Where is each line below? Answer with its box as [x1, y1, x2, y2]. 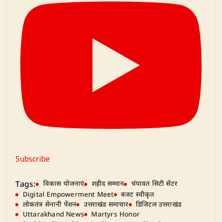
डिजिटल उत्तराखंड [135, 200, 181, 209]
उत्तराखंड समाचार [83, 200, 129, 209]
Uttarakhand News [22, 210, 84, 219]
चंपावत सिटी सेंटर [131, 179, 177, 188]
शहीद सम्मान [91, 179, 124, 188]
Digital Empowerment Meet [22, 190, 114, 199]
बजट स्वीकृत [120, 190, 155, 199]
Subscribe [15, 154, 51, 165]
